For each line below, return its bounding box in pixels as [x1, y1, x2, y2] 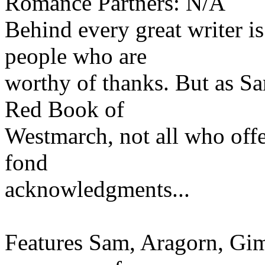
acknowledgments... [5, 176, 190, 202]
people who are [5, 43, 147, 69]
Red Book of [5, 96, 124, 122]
